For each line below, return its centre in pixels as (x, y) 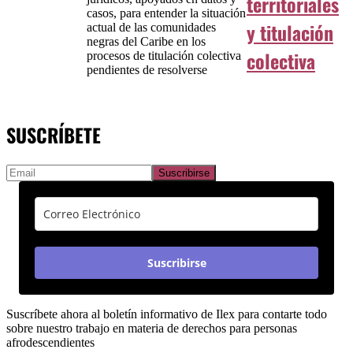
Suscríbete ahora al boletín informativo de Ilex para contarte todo (167, 314)
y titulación (290, 33)
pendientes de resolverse (147, 70)
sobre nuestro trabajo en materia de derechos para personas (152, 328)
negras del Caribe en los (146, 42)
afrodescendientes (50, 342)
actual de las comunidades (151, 28)
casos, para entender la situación (166, 13)
